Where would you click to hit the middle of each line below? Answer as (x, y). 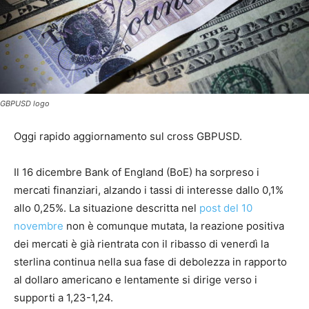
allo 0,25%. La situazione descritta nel (107, 208)
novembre (39, 226)
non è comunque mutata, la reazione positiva (174, 226)
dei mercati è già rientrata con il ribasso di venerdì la (141, 243)
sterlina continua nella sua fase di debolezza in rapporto (150, 261)
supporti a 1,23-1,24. (63, 297)
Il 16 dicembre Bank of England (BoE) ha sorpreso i (137, 172)
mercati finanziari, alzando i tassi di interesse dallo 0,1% (149, 190)
